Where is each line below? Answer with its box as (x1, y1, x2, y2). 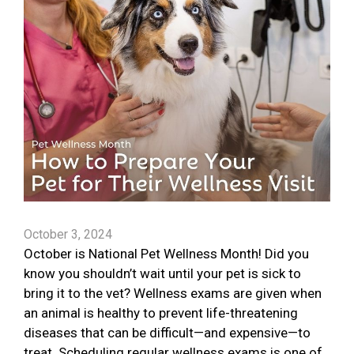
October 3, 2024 (24, 227, 112, 243)
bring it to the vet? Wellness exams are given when (24, 285, 322, 302)
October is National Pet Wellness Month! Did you (24, 246, 309, 262)
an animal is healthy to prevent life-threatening (24, 305, 298, 322)
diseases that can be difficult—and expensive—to (24, 325, 311, 341)
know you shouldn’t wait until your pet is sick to (24, 265, 301, 282)
